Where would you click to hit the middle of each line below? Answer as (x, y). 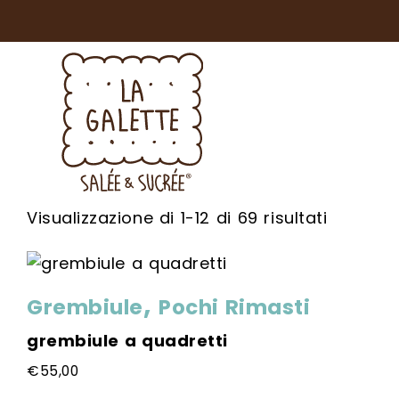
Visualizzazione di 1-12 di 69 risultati (177, 218)
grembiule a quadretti (127, 341)
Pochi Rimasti (235, 307)
